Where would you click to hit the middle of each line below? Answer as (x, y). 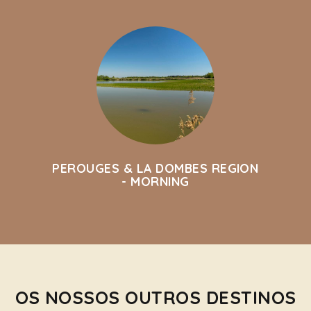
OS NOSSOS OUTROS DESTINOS (155, 297)
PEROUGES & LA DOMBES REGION (155, 168)
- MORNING (155, 181)
